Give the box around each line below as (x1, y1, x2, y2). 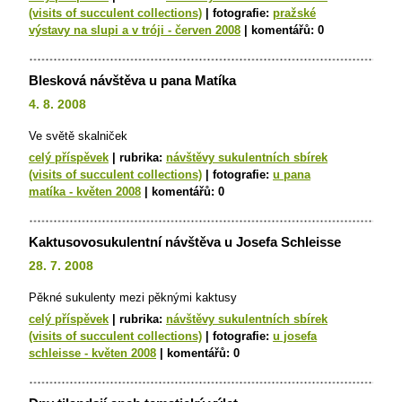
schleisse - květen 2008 (29, 346, 156, 360)
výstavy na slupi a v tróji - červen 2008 (29, 23, 240, 37)
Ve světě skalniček (29, 129, 127, 143)
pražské (273, 6, 316, 20)
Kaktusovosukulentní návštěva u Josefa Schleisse (29, 234, 341, 249)
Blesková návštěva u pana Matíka (29, 73, 236, 88)
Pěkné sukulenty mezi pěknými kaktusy (29, 291, 237, 304)
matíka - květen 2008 (29, 185, 141, 198)
